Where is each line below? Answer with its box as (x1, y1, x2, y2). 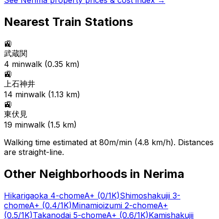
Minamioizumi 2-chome (72, 200, 157, 210)
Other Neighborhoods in (4, 166, 143, 181)
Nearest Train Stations (4, 15, 133, 29)
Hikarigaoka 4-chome (4, 190, 84, 200)
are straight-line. (4, 147, 64, 157)
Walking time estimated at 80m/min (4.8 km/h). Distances (4, 137, 214, 147)
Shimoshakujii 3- (120, 190, 180, 200)
